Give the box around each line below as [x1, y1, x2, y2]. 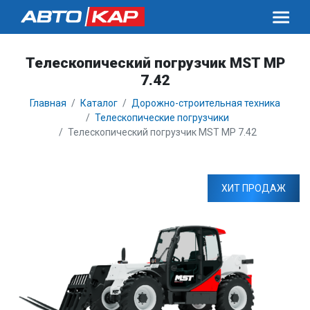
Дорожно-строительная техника [131, 98, 280, 109]
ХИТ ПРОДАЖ [221, 182, 286, 194]
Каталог [80, 98, 118, 109]
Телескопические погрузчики [95, 112, 229, 124]
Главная [30, 98, 66, 109]
